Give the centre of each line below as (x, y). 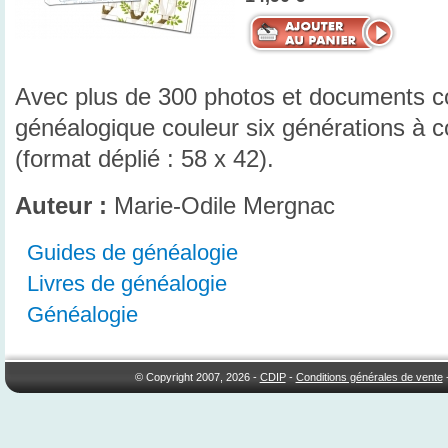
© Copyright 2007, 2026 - (197, 376)
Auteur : (61, 205)
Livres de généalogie (127, 284)
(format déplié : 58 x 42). (144, 159)
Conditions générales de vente (369, 376)
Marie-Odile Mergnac (221, 205)
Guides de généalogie (132, 253)
